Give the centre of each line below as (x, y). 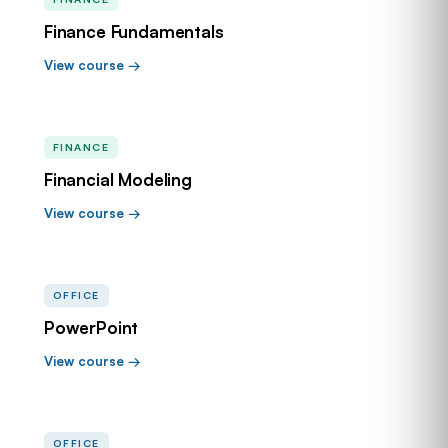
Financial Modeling (118, 179)
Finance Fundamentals (134, 31)
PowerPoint (91, 327)
